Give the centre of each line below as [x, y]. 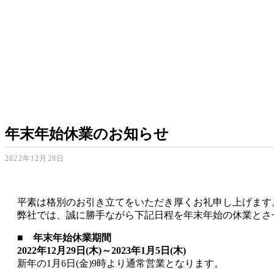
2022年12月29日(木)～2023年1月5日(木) [102, 251]
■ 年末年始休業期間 [64, 238]
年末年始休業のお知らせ [87, 134]
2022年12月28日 [35, 159]
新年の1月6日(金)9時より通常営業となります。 [120, 264]
